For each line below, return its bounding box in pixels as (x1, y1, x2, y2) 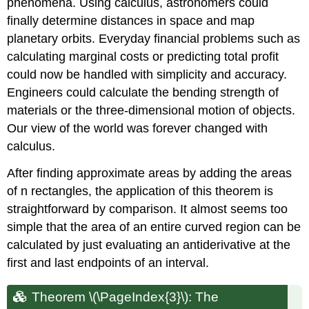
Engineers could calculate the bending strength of (7, 85, 279, 99)
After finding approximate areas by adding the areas (7, 166, 292, 180)
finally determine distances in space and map (7, 13, 255, 28)
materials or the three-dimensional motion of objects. (7, 103, 296, 117)
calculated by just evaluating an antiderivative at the (7, 237, 291, 252)
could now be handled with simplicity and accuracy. (7, 67, 288, 81)
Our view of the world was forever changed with (7, 121, 268, 135)
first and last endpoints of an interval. (7, 255, 210, 270)
